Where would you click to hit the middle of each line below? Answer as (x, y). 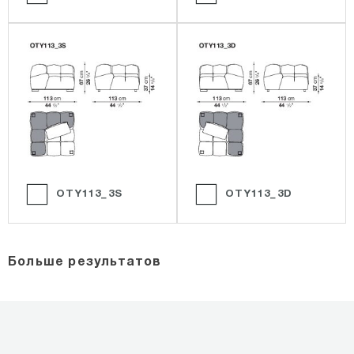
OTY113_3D (257, 194)
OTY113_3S (87, 194)
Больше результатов (85, 262)
